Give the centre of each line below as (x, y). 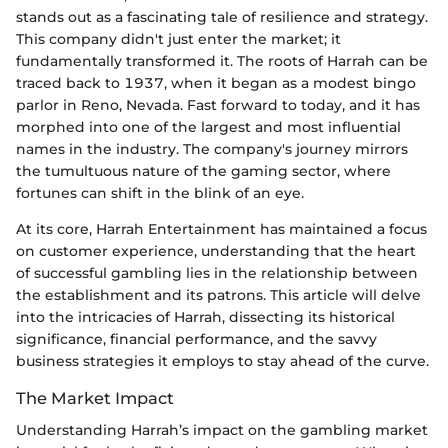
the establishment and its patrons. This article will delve (218, 294)
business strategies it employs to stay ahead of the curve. (222, 360)
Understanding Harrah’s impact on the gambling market (222, 429)
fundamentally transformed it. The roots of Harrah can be (222, 60)
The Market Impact (95, 397)
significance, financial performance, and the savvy (196, 338)
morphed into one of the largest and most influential (208, 126)
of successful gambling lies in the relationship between (217, 272)
